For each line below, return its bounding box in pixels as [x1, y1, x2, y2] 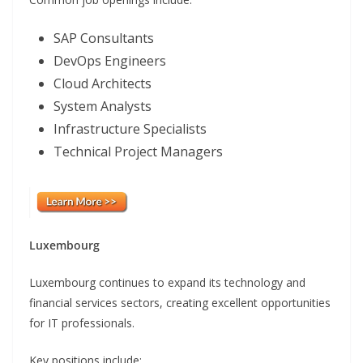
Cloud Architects [53, 75, 152, 93]
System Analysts [53, 97, 152, 116]
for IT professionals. [29, 314, 135, 331]
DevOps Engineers [53, 52, 166, 70]
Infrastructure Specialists [53, 120, 207, 139]
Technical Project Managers [53, 143, 223, 161]
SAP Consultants [53, 29, 154, 48]
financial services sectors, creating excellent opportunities [29, 294, 331, 310]
